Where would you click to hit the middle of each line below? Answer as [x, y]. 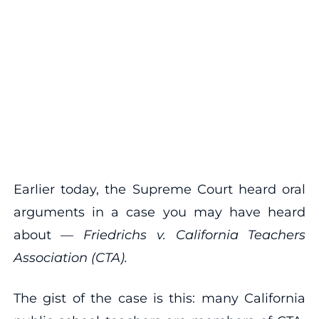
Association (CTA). [70, 257]
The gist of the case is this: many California [159, 298]
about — [48, 235]
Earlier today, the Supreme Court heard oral [159, 189]
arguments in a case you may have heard [159, 212]
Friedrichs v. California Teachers [195, 235]
